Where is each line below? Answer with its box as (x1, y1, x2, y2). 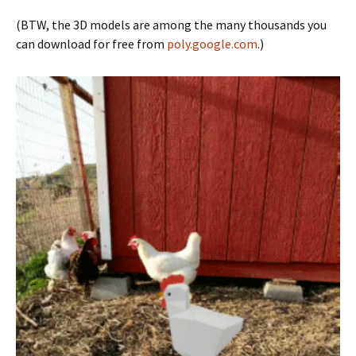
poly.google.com (167, 36, 257, 52)
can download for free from (16, 36, 167, 52)
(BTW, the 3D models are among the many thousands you (16, 17, 327, 33)
